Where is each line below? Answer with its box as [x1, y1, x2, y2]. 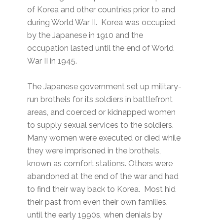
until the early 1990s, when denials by [27, 210, 163, 220]
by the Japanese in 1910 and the [27, 31, 144, 40]
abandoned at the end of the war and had [27, 172, 179, 182]
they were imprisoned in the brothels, [27, 146, 161, 156]
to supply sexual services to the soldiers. [27, 120, 174, 130]
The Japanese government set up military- [27, 82, 182, 92]
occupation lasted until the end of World [27, 43, 174, 53]
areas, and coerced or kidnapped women [27, 108, 176, 117]
